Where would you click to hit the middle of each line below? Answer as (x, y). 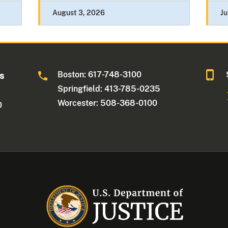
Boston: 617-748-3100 (100, 75)
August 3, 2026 (78, 13)
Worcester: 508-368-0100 (108, 103)
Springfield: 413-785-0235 (109, 89)
